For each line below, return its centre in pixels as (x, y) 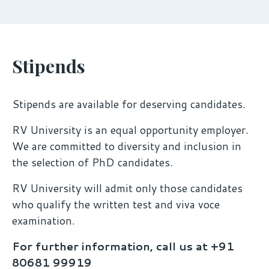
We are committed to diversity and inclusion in (127, 146)
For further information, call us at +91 (123, 246)
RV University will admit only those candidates (127, 188)
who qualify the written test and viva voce (116, 204)
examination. (44, 220)
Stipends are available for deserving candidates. (129, 104)
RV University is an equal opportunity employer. (130, 129)
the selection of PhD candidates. (92, 162)
